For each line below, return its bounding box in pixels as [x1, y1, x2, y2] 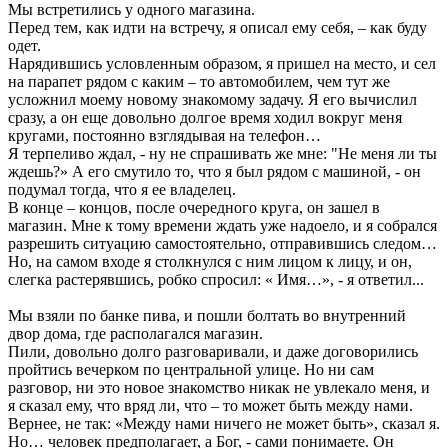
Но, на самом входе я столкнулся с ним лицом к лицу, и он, [8, 252, 412, 270]
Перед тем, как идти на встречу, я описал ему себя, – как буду [8, 18, 427, 36]
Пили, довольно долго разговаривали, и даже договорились [8, 342, 418, 360]
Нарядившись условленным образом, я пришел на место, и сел [8, 54, 436, 72]
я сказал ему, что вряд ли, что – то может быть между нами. [8, 396, 413, 414]
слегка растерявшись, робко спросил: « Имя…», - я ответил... [8, 270, 424, 288]
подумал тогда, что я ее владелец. [8, 180, 236, 198]
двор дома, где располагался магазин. [8, 324, 263, 342]
